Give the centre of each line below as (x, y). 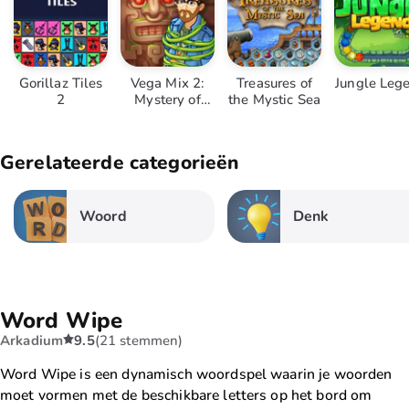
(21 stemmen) (139, 341)
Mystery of (168, 100)
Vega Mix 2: (168, 83)
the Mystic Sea (274, 100)
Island (168, 116)
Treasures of (274, 83)
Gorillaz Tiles (61, 83)
